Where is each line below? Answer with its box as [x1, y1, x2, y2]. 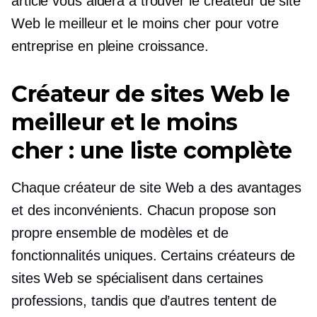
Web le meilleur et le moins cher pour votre [11, 16, 279, 31]
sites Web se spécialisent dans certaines [11, 270, 263, 286]
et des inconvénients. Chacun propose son [11, 202, 276, 218]
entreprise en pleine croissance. [11, 38, 209, 54]
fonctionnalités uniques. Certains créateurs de [11, 248, 296, 263]
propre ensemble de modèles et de [11, 225, 229, 241]
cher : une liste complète [11, 137, 293, 164]
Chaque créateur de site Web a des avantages [11, 180, 301, 195]
